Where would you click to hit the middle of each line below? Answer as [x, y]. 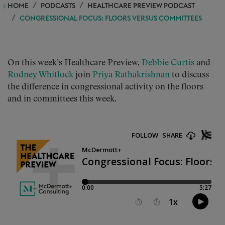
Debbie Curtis [168, 63]
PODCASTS [58, 6]
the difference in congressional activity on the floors [105, 87]
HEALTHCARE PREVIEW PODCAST [141, 6]
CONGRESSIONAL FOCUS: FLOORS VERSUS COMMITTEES [111, 19]
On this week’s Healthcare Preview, [75, 63]
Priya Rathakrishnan [131, 75]
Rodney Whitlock [40, 75]
